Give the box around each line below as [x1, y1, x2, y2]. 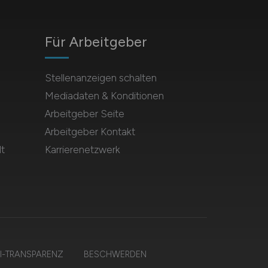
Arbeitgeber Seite [44, 108, 124, 120]
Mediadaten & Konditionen [44, 90, 164, 102]
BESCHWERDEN [83, 249, 147, 260]
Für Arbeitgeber [44, 33, 147, 50]
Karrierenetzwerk [44, 144, 120, 156]
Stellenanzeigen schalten [44, 72, 157, 84]
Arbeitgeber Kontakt [44, 126, 135, 138]
